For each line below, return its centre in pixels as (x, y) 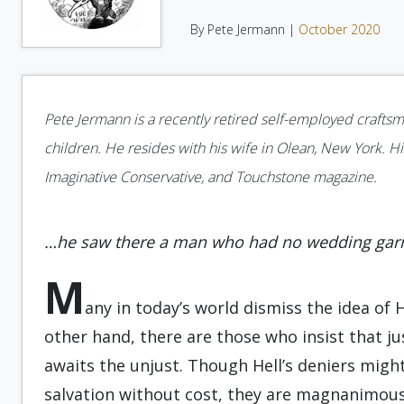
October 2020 (339, 29)
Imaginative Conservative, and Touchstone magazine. (211, 177)
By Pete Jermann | (244, 29)
